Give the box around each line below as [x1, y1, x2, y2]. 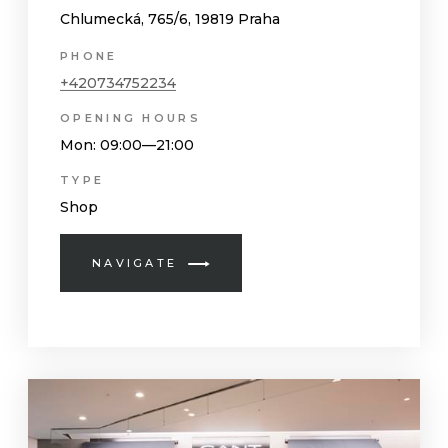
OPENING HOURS [60, 111, 201, 126]
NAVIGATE [91, 256, 178, 271]
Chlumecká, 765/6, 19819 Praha [60, 9, 281, 28]
